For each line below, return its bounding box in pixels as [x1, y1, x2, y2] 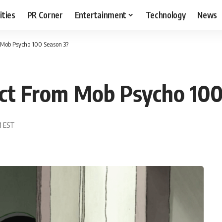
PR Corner [27, 9, 63, 20]
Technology [145, 9, 186, 20]
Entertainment [74, 9, 127, 20]
